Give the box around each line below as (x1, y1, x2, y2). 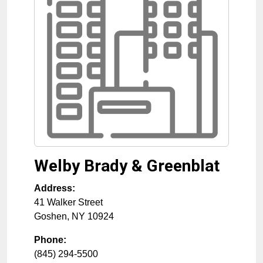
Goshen (34, 211, 67, 222)
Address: (34, 183, 75, 194)
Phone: (34, 235, 66, 245)
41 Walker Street (34, 197, 103, 208)
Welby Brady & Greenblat (34, 156, 220, 176)
